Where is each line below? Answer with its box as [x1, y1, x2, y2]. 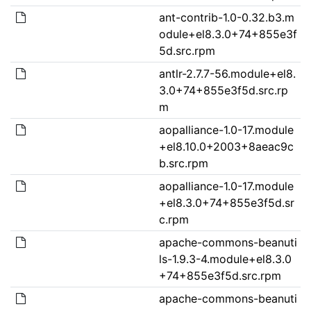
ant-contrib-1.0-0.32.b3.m [158, 10, 294, 24]
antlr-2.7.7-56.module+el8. [158, 66, 296, 81]
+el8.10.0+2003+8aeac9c [158, 139, 294, 153]
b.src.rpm [158, 155, 208, 170]
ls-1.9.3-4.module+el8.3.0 [158, 251, 292, 266]
